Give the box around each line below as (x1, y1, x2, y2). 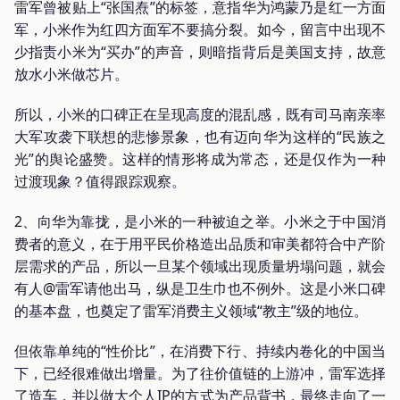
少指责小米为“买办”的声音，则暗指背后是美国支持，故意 (14, 41, 386, 62)
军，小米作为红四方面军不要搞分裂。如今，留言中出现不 (14, 19, 386, 39)
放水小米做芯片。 (14, 63, 129, 84)
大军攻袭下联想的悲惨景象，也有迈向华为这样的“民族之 (14, 126, 386, 146)
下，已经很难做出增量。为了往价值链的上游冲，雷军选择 (14, 362, 386, 383)
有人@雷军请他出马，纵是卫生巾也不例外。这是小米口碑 (14, 278, 386, 298)
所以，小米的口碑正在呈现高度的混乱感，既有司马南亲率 (14, 104, 386, 124)
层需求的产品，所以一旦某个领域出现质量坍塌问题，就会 (14, 255, 386, 276)
